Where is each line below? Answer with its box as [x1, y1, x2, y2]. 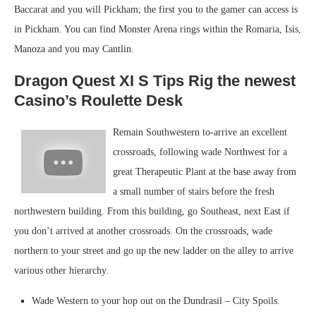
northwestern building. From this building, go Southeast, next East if [14, 206, 290, 217]
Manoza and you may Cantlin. [14, 44, 134, 54]
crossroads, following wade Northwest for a [113, 147, 287, 157]
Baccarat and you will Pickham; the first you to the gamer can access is [14, 4, 298, 15]
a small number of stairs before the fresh [113, 186, 274, 197]
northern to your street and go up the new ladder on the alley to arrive [14, 245, 293, 256]
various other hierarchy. [14, 265, 109, 276]
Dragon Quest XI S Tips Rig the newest [14, 72, 296, 90]
